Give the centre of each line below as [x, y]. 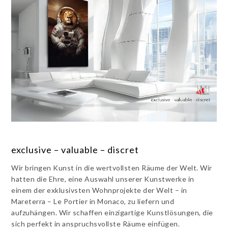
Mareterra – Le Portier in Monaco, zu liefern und [93, 201]
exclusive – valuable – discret [75, 149]
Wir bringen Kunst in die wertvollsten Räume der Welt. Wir [112, 167]
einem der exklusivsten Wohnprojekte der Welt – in [99, 190]
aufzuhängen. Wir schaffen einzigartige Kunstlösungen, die [112, 212]
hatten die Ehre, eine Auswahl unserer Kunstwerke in [103, 179]
